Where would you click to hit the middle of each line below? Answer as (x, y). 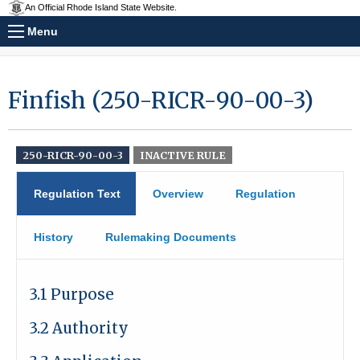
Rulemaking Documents (171, 237)
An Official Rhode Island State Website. (101, 8)
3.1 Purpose (72, 295)
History (53, 237)
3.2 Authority (79, 328)
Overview (178, 194)
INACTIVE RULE (183, 155)
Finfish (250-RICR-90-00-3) (161, 100)
